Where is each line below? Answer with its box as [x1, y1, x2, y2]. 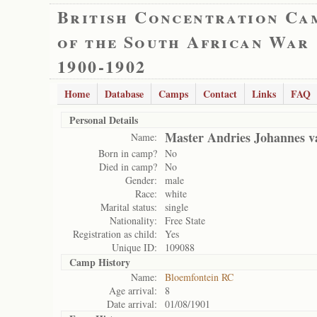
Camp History [69, 255, 130, 270]
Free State [165, 214, 205, 227]
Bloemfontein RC [165, 270, 234, 284]
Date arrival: [107, 297, 157, 311]
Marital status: [100, 200, 157, 214]
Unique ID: [112, 241, 157, 254]
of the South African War [57, 29, 310, 54]
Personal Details [69, 113, 138, 127]
